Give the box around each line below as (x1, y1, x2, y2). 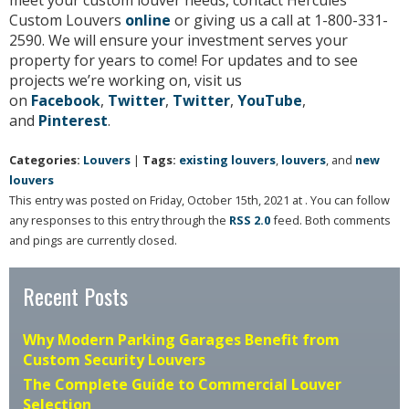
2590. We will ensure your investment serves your (9, 30, 348, 51)
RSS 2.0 (229, 212, 270, 229)
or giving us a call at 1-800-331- (171, 10, 388, 31)
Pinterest (38, 110, 108, 131)
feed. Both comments (270, 212, 391, 229)
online (125, 10, 171, 31)
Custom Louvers (9, 10, 125, 31)
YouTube (237, 90, 302, 111)
